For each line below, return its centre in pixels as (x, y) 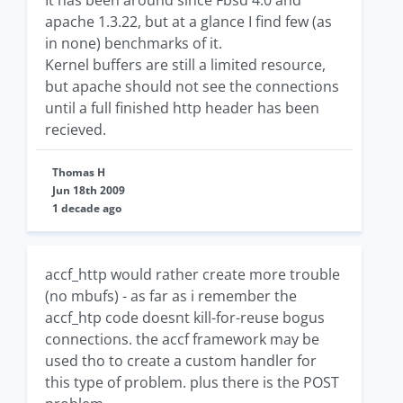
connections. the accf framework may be (182, 339)
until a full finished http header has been (182, 108)
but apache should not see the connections (192, 86)
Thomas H (79, 172)
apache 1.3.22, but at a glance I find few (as (188, 22)
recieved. (76, 130)
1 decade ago (87, 208)
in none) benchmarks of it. (134, 43)
